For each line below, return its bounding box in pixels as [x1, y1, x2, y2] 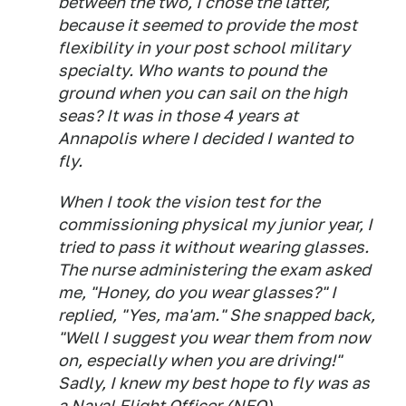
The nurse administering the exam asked [58, 260, 371, 279]
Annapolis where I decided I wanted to [58, 129, 353, 148]
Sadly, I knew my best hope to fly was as [58, 373, 370, 392]
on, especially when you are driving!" [58, 351, 342, 370]
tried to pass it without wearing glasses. [58, 237, 369, 256]
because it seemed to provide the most [58, 15, 357, 34]
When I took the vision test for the [58, 192, 320, 211]
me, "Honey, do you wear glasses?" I [58, 283, 336, 302]
